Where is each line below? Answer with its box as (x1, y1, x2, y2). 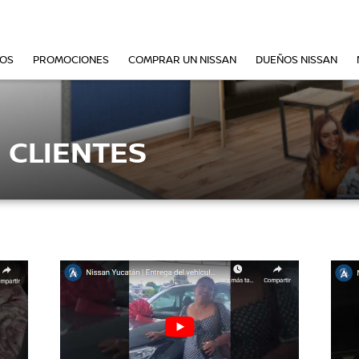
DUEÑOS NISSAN (256, 52, 337, 67)
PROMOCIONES (33, 52, 109, 67)
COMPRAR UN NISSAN (128, 52, 236, 67)
